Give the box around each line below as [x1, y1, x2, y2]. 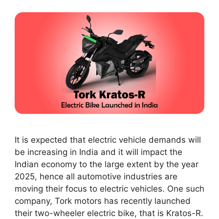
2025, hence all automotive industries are [15, 171, 177, 181]
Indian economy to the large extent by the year [15, 159, 198, 169]
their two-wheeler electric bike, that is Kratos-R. [15, 208, 203, 218]
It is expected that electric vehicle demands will [15, 134, 201, 145]
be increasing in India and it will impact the [15, 147, 182, 157]
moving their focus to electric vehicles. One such [15, 183, 204, 194]
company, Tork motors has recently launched [15, 196, 191, 206]
